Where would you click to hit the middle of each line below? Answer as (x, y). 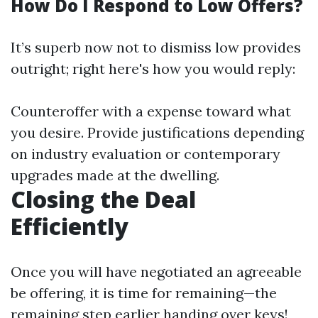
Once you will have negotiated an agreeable (156, 272)
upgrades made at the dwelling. (115, 175)
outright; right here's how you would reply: (153, 69)
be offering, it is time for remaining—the (144, 293)
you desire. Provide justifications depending (157, 133)
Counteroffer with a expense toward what (151, 111)
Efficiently (70, 226)
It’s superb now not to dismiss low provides (156, 48)
